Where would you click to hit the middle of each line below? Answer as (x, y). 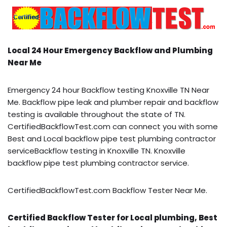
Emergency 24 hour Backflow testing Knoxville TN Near (108, 90)
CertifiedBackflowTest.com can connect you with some (113, 126)
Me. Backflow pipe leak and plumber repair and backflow (113, 102)
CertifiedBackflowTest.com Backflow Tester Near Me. (107, 190)
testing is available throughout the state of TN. (97, 114)
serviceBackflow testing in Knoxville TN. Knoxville (97, 150)
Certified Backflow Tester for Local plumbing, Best (112, 217)
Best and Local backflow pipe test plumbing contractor (112, 138)
